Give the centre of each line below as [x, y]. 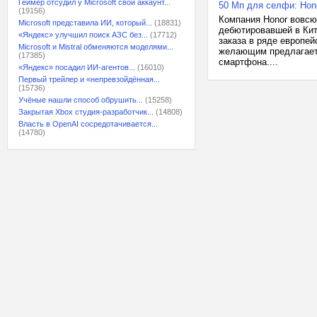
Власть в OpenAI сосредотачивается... [88, 124]
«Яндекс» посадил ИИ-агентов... [77, 67]
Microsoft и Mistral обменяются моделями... [96, 47]
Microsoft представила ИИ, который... [85, 23]
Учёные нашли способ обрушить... [81, 100]
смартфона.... [248, 62]
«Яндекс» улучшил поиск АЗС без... [83, 35]
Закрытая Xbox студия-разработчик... [86, 112]
